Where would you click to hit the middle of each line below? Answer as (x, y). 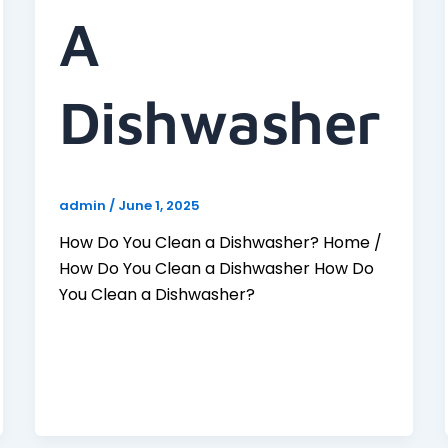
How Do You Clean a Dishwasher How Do (216, 269)
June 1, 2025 (158, 205)
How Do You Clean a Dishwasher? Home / (220, 243)
